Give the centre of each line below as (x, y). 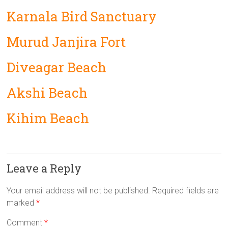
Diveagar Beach (57, 67)
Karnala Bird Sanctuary (82, 16)
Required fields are (186, 191)
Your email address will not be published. (79, 191)
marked (22, 203)
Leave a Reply (44, 168)
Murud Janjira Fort (66, 42)
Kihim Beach (48, 118)
